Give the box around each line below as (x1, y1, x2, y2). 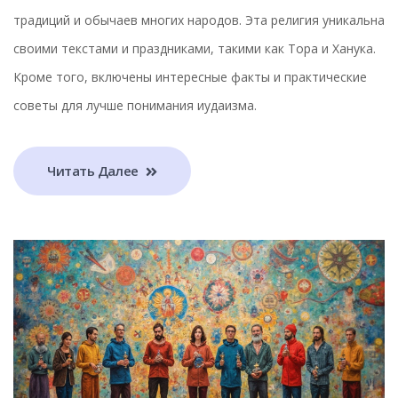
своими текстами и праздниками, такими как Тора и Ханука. (13, 39, 376, 57)
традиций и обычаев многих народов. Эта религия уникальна (13, 11, 385, 28)
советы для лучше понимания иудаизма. (13, 96, 257, 114)
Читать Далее (47, 162, 142, 180)
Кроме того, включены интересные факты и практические (13, 68, 367, 85)
